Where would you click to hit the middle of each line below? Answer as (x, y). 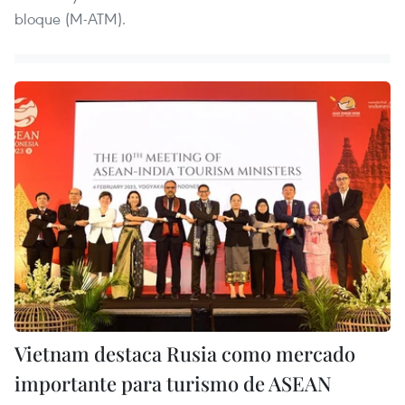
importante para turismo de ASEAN (173, 384)
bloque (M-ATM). (70, 19)
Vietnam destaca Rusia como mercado (185, 354)
